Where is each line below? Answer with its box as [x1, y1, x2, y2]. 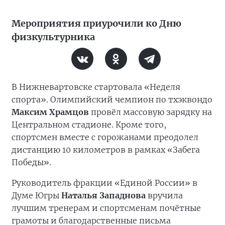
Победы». [12, 157, 51, 167]
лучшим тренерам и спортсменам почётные [12, 202, 201, 213]
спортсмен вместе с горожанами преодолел [12, 132, 198, 142]
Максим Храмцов [12, 106, 89, 117]
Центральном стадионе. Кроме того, [12, 119, 166, 130]
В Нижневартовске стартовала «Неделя [12, 81, 180, 92]
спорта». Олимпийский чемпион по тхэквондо [12, 94, 212, 104]
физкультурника [12, 31, 95, 43]
